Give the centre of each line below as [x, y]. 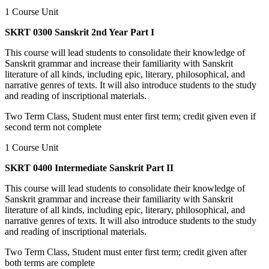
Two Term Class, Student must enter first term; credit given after [126, 252]
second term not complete [53, 127]
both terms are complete [50, 262]
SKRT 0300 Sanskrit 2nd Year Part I [80, 32]
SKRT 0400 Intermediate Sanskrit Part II [89, 168]
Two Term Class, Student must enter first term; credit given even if [130, 116]
